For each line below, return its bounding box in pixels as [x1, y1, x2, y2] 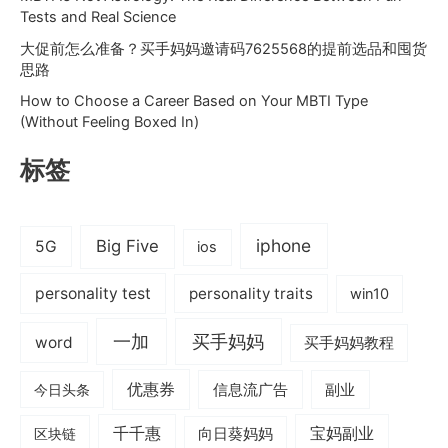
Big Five [96, 236, 160, 257]
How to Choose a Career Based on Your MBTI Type [20, 92, 368, 111]
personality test [35, 283, 152, 303]
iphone [256, 235, 312, 257]
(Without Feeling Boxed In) [20, 113, 199, 132]
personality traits [189, 283, 313, 303]
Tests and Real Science [20, 7, 176, 26]
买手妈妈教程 [303, 333, 394, 352]
